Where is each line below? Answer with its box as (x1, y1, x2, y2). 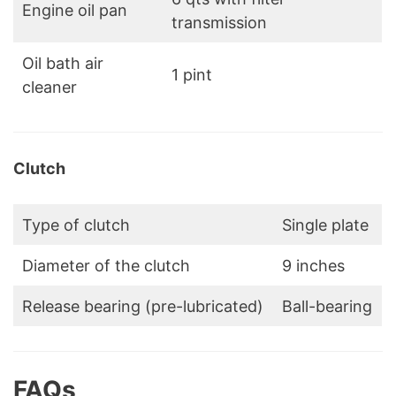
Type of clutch (22, 216, 130, 235)
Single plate (282, 216, 369, 235)
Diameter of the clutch (22, 256, 190, 276)
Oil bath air (22, 54, 103, 73)
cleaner (22, 78, 77, 97)
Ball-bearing (282, 297, 372, 316)
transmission (171, 13, 267, 33)
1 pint (171, 65, 212, 85)
